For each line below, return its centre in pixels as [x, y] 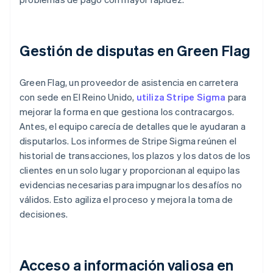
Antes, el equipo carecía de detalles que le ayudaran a [133, 126]
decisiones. [44, 214]
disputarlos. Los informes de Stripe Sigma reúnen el [128, 141]
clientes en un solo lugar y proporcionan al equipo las [130, 170]
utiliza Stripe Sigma [181, 97]
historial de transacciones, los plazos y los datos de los [135, 156]
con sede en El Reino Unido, [78, 97]
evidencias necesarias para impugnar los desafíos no [131, 185]
